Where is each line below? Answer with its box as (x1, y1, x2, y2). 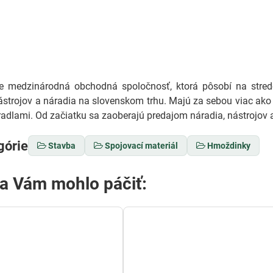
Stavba (48, 141, 76, 151)
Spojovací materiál (105, 141, 179, 151)
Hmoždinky (207, 141, 251, 151)
